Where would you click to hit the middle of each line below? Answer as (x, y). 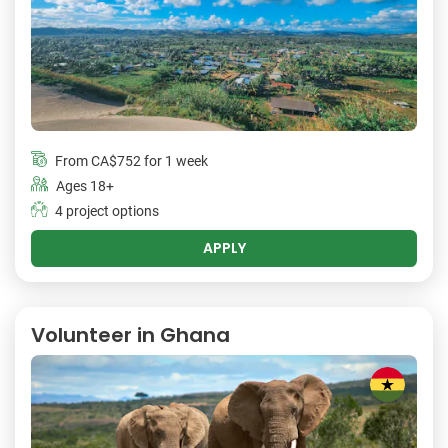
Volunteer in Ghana (130, 334)
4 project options (107, 211)
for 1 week (174, 161)
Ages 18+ (85, 186)
